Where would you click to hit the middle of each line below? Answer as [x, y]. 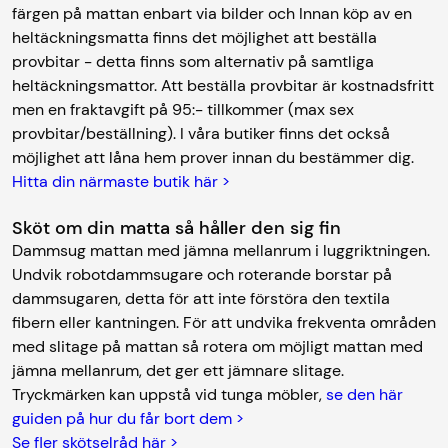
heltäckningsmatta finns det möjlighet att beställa [194, 37]
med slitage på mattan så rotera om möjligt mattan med [217, 346]
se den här [364, 394]
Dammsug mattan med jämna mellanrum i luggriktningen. [221, 250]
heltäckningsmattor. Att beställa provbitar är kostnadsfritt [223, 85]
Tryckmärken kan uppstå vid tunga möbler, [169, 394]
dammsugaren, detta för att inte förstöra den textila [201, 298]
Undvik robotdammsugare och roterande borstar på [202, 274]
